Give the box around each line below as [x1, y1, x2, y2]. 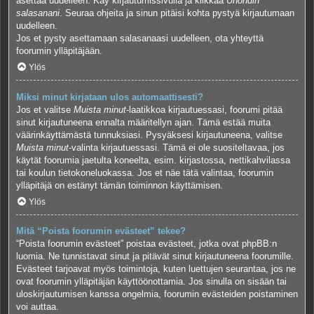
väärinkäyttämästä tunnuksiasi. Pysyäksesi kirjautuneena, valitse [16, 129, 282, 140]
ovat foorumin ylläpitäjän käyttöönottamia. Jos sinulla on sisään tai [16, 276, 287, 287]
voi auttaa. [16, 301, 59, 313]
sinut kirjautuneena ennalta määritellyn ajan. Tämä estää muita [16, 116, 271, 128]
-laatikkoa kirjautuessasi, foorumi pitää [126, 104, 282, 115]
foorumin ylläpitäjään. [16, 45, 102, 56]
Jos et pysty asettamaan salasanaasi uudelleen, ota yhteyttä [16, 32, 264, 43]
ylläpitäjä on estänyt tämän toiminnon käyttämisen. [16, 179, 223, 191]
